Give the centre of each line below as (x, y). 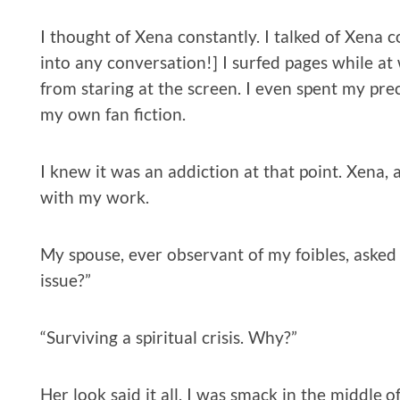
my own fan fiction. (113, 113)
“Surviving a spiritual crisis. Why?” (169, 337)
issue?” (66, 279)
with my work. (95, 196)
